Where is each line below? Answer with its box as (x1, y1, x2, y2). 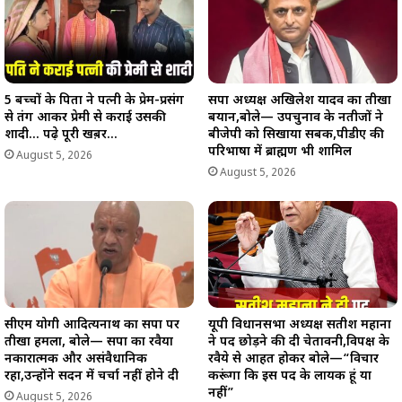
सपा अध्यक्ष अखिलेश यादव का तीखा (208, 92, 391, 110)
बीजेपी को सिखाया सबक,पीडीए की (208, 127, 384, 144)
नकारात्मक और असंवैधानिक (4, 351, 147, 369)
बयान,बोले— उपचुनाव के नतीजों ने (208, 109, 383, 127)
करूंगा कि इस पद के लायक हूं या (208, 368, 371, 386)
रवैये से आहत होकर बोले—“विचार (208, 351, 379, 369)
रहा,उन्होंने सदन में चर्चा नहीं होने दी (4, 368, 179, 386)
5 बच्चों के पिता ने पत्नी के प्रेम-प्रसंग (4, 92, 184, 110)
